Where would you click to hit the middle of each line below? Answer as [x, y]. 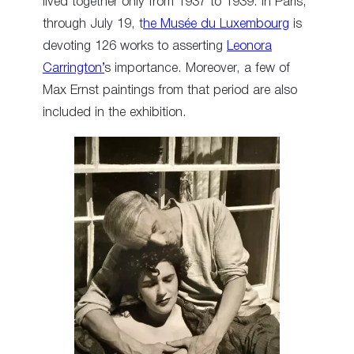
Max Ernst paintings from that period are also [170, 91]
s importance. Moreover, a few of [197, 69]
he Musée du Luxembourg [216, 24]
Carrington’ [73, 69]
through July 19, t [93, 24]
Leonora [249, 47]
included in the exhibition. [115, 113]
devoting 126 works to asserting [135, 47]
